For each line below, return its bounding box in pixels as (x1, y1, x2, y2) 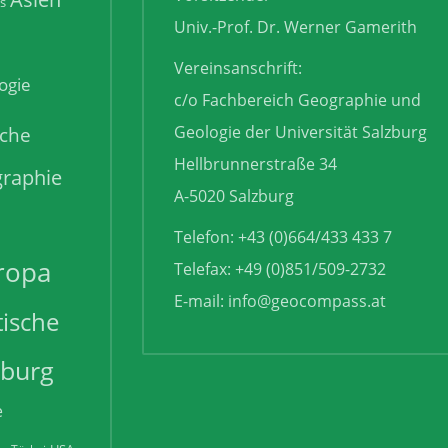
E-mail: (173, 290, 228, 313)
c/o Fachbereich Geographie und (173, 89, 421, 112)
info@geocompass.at (227, 290, 386, 313)
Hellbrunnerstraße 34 (173, 153, 337, 176)
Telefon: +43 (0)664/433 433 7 (173, 226, 392, 249)
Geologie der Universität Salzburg (173, 121, 427, 144)
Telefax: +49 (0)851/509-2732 (173, 258, 386, 281)
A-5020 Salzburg (173, 185, 294, 208)
